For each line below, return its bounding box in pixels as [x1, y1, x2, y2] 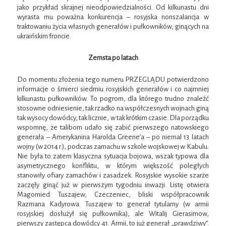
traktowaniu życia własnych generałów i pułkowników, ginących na [17, 23, 209, 31]
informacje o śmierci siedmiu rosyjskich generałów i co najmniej [17, 85, 209, 93]
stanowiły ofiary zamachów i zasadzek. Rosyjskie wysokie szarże [17, 172, 209, 180]
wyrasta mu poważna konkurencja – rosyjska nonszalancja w [17, 13, 209, 21]
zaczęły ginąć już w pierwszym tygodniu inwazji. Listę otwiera [17, 181, 209, 189]
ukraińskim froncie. [17, 32, 72, 40]
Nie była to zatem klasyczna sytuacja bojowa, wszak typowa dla [17, 152, 209, 160]
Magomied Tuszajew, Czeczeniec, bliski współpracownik [17, 191, 209, 199]
